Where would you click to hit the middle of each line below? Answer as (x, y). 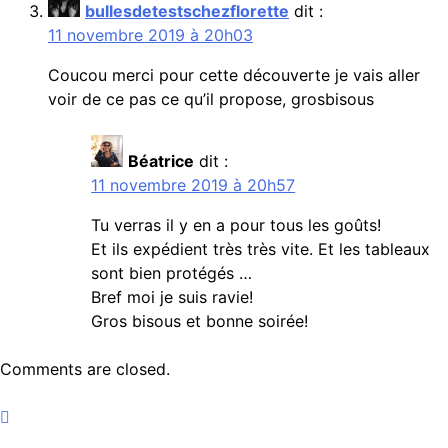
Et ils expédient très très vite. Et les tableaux (261, 248)
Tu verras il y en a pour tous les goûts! (236, 224)
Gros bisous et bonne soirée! (200, 320)
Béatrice (161, 160)
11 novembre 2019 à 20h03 (150, 34)
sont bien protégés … (172, 272)
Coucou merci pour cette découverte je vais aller (234, 74)
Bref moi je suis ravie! (172, 296)
